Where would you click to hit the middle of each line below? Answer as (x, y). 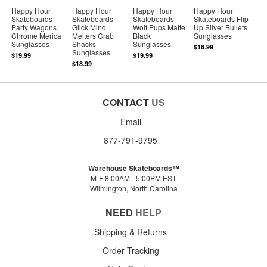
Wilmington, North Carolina (133, 188)
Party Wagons (34, 27)
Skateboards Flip (221, 18)
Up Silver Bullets (221, 27)
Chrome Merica (37, 35)
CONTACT (125, 102)
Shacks (84, 44)
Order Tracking (131, 250)
